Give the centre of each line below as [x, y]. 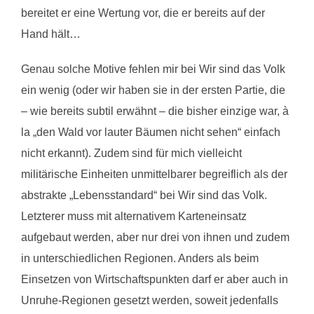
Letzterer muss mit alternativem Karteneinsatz [134, 216]
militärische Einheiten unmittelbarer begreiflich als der [154, 174]
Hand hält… [51, 34]
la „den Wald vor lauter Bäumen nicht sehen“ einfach [151, 132]
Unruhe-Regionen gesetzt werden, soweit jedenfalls [150, 300]
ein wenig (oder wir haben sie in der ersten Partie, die [153, 90]
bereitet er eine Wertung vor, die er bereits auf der [143, 13]
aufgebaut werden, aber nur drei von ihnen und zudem [155, 237]
